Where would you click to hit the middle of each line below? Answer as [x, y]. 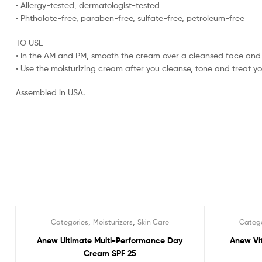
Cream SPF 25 [110, 254]
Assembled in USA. [50, 92]
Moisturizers [113, 222]
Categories [69, 222]
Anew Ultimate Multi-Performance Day [110, 241]
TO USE [29, 42]
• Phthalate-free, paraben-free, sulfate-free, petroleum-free [130, 18]
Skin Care [153, 222]
